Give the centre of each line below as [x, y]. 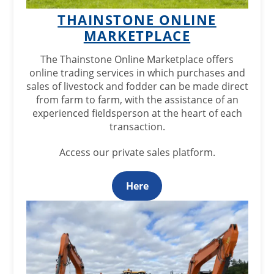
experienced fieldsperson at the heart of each [137, 113]
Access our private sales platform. [137, 152]
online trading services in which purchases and [137, 73]
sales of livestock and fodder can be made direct [137, 86]
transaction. [137, 127]
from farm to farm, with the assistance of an [137, 100]
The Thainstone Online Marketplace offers [137, 59]
